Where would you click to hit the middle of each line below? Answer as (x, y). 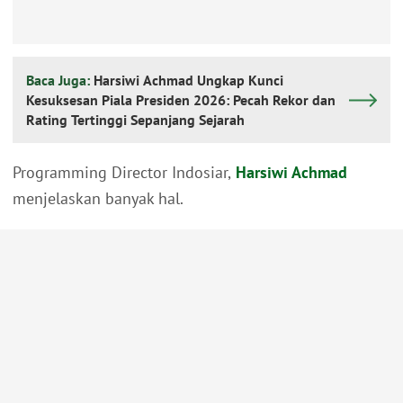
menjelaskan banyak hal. (98, 199)
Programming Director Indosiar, (122, 173)
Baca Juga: (60, 81)
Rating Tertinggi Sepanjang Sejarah (135, 120)
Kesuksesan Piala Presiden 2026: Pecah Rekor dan (181, 100)
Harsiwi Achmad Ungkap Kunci (188, 81)
